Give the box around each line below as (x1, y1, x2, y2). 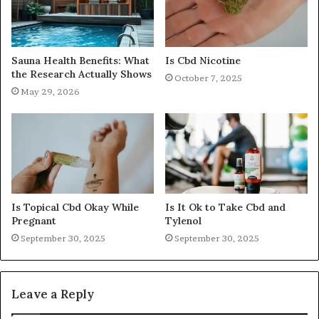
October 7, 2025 (174, 72, 242, 83)
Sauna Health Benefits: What (11, 53, 150, 67)
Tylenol (165, 214, 202, 227)
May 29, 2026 (21, 85, 80, 97)
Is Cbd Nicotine (165, 53, 241, 67)
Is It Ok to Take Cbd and (165, 200, 286, 214)
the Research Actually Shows (11, 67, 152, 80)
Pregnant (11, 214, 56, 227)
